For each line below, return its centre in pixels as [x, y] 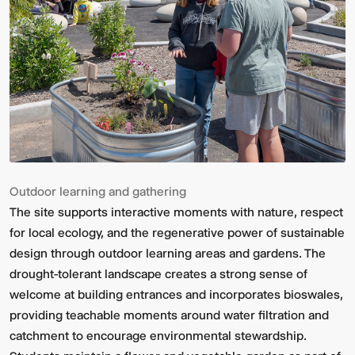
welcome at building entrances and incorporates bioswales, [176, 295]
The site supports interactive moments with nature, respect [176, 212]
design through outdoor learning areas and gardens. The [168, 254]
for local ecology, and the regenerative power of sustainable [177, 233]
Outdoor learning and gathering [98, 192]
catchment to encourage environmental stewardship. [158, 336]
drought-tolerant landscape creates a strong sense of [158, 274]
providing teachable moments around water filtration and [169, 315]
